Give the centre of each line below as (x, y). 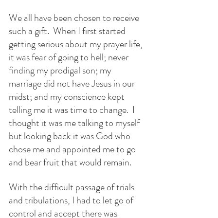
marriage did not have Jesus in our (73, 84)
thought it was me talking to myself (75, 123)
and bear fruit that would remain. (70, 163)
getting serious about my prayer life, (77, 44)
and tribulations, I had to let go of (72, 200)
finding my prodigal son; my (61, 71)
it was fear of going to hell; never (70, 57)
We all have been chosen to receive (75, 18)
